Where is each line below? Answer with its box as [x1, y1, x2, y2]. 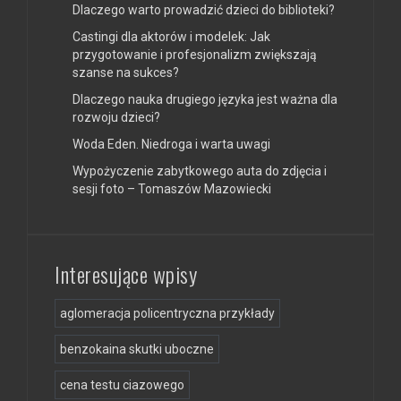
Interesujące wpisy [55, 257, 197, 290]
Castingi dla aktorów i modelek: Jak [73, 29, 270, 44]
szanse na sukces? [73, 64, 179, 80]
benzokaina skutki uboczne [60, 341, 214, 356]
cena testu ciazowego [60, 377, 184, 392]
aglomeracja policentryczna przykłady [60, 305, 275, 320]
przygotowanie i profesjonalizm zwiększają [73, 47, 317, 62]
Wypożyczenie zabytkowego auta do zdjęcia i [73, 163, 327, 178]
